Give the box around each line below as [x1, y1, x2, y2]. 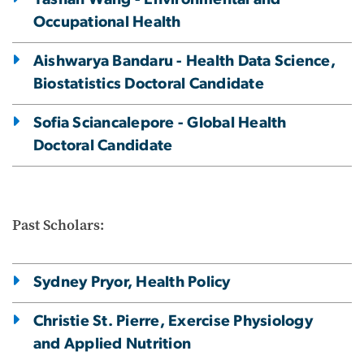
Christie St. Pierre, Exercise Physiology [33, 314, 313, 330]
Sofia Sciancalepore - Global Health [33, 115, 287, 132]
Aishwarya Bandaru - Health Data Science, [33, 54, 336, 70]
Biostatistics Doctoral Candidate [33, 76, 264, 93]
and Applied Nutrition [33, 336, 192, 353]
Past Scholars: [12, 215, 104, 236]
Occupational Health [33, 15, 181, 31]
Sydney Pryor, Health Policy [33, 275, 231, 291]
